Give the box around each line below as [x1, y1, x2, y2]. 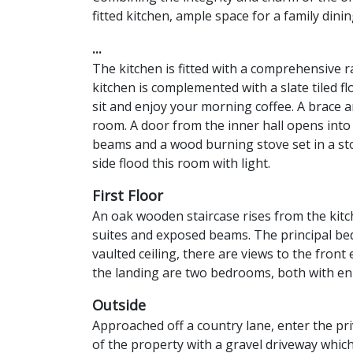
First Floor [92, 186, 163, 206]
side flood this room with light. [92, 154, 270, 173]
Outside [92, 295, 146, 315]
